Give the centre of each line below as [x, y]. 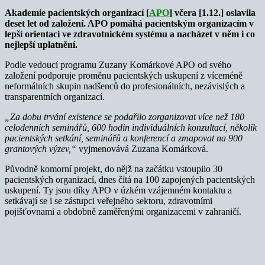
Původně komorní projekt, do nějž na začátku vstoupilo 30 [114, 169]
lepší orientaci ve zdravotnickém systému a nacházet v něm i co [130, 34]
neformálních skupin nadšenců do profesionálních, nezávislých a [125, 86]
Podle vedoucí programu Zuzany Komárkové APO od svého [118, 64]
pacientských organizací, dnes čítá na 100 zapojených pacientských [130, 179]
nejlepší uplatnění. [41, 44]
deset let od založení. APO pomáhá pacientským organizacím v [129, 23]
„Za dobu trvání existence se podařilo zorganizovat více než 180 [125, 117]
